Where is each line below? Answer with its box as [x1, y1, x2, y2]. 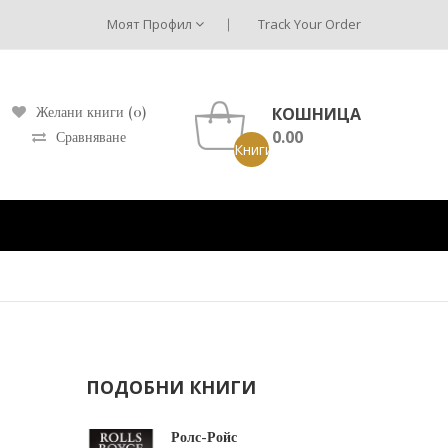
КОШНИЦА [272, 102, 361, 125]
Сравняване [56, 129, 126, 146]
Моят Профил [107, 15, 195, 33]
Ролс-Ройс [171, 429, 238, 446]
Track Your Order [258, 15, 361, 33]
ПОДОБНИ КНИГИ [85, 375, 256, 399]
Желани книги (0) [36, 104, 146, 121]
